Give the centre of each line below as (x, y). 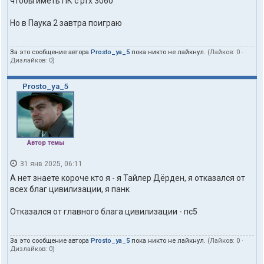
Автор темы (45, 143)
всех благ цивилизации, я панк (70, 189)
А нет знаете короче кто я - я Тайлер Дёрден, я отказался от (128, 178)
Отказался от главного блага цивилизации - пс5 (104, 211)
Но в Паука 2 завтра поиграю (66, 23)
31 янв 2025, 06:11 (50, 164)
